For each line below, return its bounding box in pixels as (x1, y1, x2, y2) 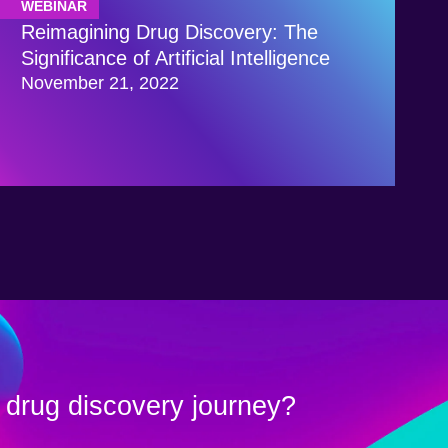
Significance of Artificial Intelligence (21, 47, 331, 70)
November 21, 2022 (21, 73, 180, 94)
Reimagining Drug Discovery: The (21, 21, 319, 44)
